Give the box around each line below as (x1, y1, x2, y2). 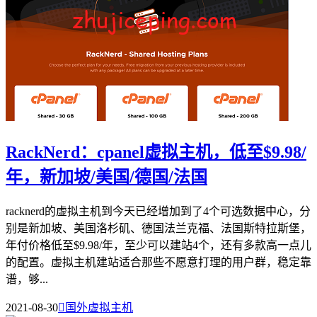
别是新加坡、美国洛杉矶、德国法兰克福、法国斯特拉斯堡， (6, 221, 311, 234)
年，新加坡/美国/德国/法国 (6, 167, 207, 186)
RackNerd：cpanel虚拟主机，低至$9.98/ (6, 142, 306, 161)
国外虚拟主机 (65, 301, 133, 313)
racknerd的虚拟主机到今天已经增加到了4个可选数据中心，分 (6, 204, 311, 217)
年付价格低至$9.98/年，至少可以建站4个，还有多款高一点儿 (6, 238, 311, 251)
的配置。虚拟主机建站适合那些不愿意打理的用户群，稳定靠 (6, 255, 311, 268)
